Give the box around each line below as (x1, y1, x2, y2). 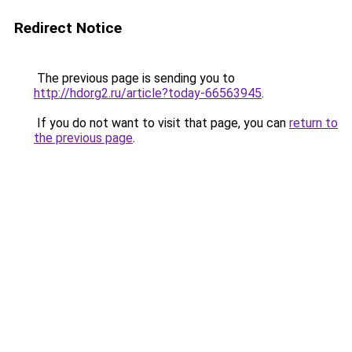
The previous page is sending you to (34, 71, 235, 86)
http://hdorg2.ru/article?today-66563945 (34, 86, 262, 101)
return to (289, 115, 338, 130)
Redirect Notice (14, 19, 122, 37)
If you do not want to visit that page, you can (34, 115, 289, 130)
